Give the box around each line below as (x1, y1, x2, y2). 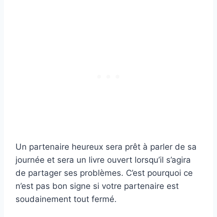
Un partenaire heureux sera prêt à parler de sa (15, 142, 197, 152)
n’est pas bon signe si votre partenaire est (15, 181, 179, 191)
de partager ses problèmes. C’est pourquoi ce (15, 168, 193, 178)
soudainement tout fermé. (15, 194, 117, 204)
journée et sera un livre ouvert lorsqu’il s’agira (15, 155, 191, 165)
